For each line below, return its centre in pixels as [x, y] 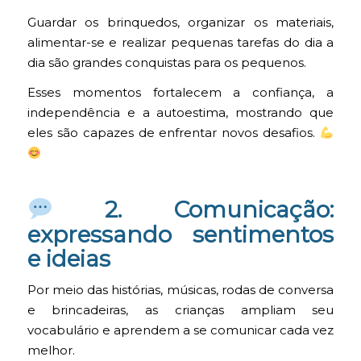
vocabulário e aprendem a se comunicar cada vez [180, 331]
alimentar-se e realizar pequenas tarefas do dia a [180, 42]
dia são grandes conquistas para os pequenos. [166, 62]
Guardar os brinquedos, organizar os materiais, [180, 22]
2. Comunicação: [193, 210]
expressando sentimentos [180, 234]
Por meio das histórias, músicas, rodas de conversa [180, 290]
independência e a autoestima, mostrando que [180, 113]
